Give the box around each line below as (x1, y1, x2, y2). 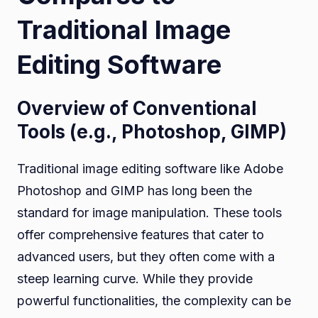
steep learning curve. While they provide (17, 270, 253, 286)
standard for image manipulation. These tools (17, 204, 282, 220)
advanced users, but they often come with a (17, 248, 275, 264)
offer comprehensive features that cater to (17, 226, 264, 242)
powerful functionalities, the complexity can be (17, 292, 291, 308)
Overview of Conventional (17, 97, 256, 119)
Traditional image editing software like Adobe (17, 160, 283, 176)
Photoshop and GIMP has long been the (17, 182, 252, 198)
